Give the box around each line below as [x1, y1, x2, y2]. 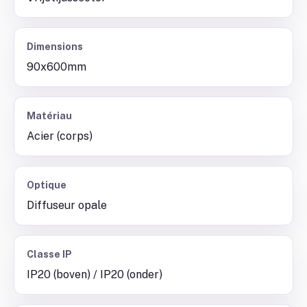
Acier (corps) [27, 130, 93, 143]
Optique [27, 180, 66, 191]
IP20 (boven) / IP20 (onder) [27, 268, 162, 281]
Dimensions [27, 41, 83, 52]
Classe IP [27, 249, 72, 260]
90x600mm [27, 60, 86, 73]
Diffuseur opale [27, 199, 107, 212]
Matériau [27, 110, 72, 121]
